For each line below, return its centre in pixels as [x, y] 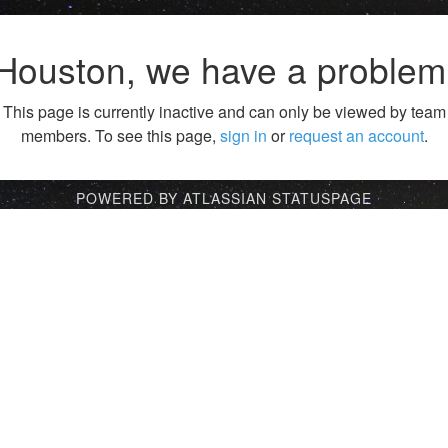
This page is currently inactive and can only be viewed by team [224, 112]
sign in [243, 136]
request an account [356, 136]
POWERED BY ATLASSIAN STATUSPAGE [224, 198]
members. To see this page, [120, 136]
